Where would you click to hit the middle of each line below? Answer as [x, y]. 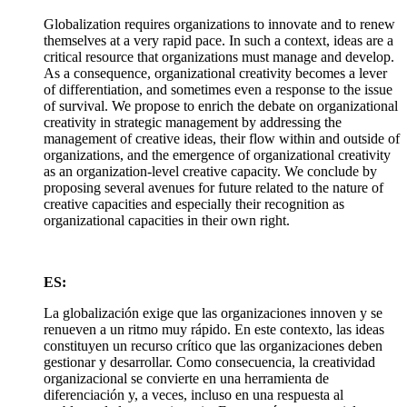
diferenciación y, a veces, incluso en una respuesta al [194, 394]
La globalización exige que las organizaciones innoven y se [213, 313]
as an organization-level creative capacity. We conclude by [210, 171]
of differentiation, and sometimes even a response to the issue [218, 89]
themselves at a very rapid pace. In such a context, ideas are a [218, 40]
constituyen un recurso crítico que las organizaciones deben [213, 345]
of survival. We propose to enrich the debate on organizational [221, 105]
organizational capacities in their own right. [167, 220]
